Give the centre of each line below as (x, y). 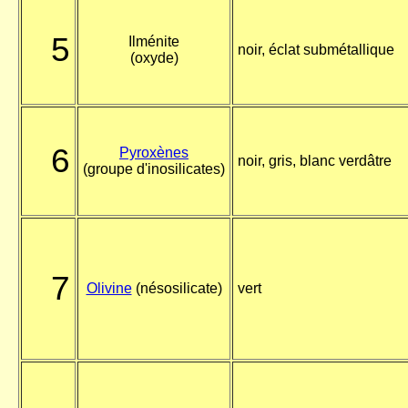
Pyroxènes (154, 153)
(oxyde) (154, 58)
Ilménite (154, 42)
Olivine (109, 289)
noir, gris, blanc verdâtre (315, 161)
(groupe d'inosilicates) (154, 169)
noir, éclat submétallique (316, 50)
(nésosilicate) (177, 289)
